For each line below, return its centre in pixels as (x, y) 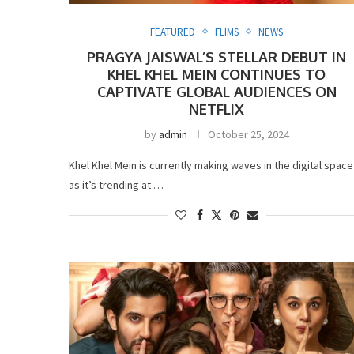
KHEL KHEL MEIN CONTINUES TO (217, 74)
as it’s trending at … (116, 185)
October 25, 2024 (248, 134)
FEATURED (173, 32)
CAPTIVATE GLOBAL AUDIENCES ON (217, 91)
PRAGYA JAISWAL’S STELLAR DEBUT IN (217, 56)
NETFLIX (217, 109)
